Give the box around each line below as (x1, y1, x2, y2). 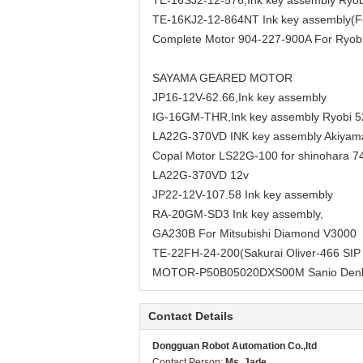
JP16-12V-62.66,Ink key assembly (152, 91, 327, 104)
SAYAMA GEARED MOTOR (152, 71, 293, 84)
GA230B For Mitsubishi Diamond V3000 (152, 227, 357, 240)
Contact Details (148, 310, 233, 322)
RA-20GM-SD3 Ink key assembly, (152, 207, 323, 220)
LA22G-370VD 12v (152, 169, 249, 181)
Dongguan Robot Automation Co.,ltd (152, 340, 317, 352)
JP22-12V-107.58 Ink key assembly (152, 188, 333, 201)
